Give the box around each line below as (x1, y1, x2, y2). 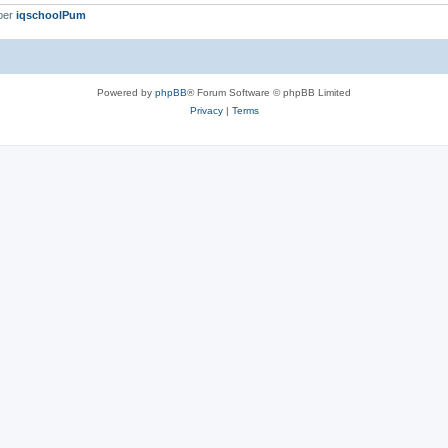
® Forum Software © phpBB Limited (187, 86, 351, 98)
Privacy (189, 104, 223, 116)
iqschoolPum (16, 9, 86, 21)
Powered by (97, 86, 155, 98)
